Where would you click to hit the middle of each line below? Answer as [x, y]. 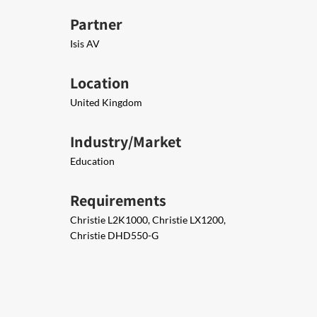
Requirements [118, 200]
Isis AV [85, 44]
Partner [96, 24]
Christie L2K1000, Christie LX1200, [148, 220]
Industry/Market [126, 142]
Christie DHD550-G [114, 235]
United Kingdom [106, 102]
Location [100, 83]
